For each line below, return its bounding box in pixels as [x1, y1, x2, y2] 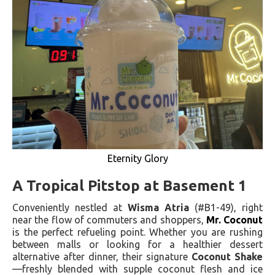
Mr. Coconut [206, 214, 263, 225]
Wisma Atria [128, 201, 189, 213]
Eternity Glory [107, 152, 168, 164]
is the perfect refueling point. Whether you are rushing [12, 226, 263, 238]
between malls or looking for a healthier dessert [12, 238, 263, 250]
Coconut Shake [192, 250, 263, 262]
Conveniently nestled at [12, 201, 128, 213]
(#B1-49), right [189, 201, 263, 213]
